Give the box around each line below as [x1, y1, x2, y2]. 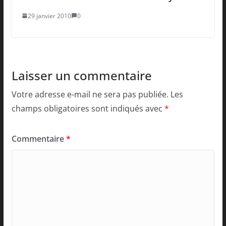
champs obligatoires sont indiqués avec [11, 102, 164, 114]
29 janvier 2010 [27, 11, 71, 20]
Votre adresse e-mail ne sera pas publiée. [11, 88, 168, 100]
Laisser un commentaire [11, 67, 152, 84]
